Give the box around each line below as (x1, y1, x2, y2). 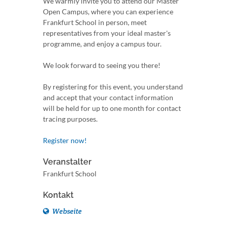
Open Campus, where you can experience (43, 7, 173, 16)
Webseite (51, 207, 82, 216)
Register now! (43, 136, 87, 145)
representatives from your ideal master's (43, 29, 171, 37)
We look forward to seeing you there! (43, 61, 161, 70)
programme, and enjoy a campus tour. (43, 39, 162, 48)
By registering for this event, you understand (43, 82, 183, 91)
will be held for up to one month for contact (43, 104, 181, 112)
